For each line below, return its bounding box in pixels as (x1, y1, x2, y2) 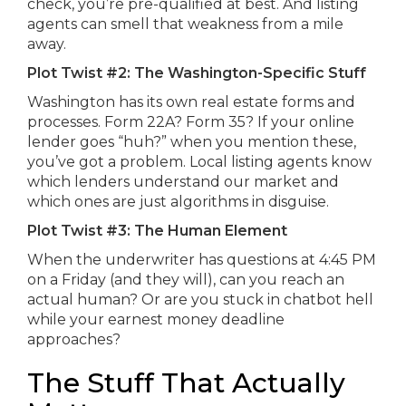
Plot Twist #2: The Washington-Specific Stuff (27, 64, 366, 82)
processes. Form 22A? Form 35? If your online (27, 113, 354, 130)
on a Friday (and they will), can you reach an (27, 271, 344, 288)
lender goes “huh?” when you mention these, (27, 133, 356, 150)
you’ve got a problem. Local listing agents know (27, 153, 372, 170)
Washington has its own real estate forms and (27, 93, 355, 111)
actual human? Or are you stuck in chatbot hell (27, 291, 373, 308)
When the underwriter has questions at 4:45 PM (27, 251, 376, 268)
